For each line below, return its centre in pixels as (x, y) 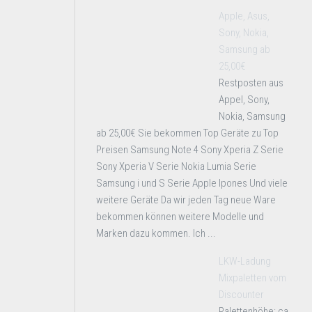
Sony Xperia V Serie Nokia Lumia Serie (176, 166)
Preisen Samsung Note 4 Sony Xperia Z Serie (190, 150)
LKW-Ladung (245, 261)
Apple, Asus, (244, 16)
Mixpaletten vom (252, 278)
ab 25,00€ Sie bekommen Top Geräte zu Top (187, 133)
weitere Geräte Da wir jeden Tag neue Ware (186, 200)
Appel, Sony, (244, 100)
